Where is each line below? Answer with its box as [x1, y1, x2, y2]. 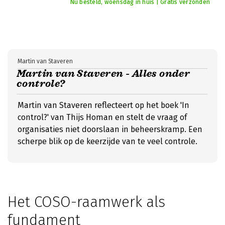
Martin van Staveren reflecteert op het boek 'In [18, 100, 189, 110]
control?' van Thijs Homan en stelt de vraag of [18, 113, 187, 122]
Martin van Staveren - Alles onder [17, 67, 190, 80]
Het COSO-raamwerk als [8, 193, 165, 211]
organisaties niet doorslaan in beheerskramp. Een [18, 125, 202, 134]
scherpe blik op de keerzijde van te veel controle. [18, 137, 197, 146]
